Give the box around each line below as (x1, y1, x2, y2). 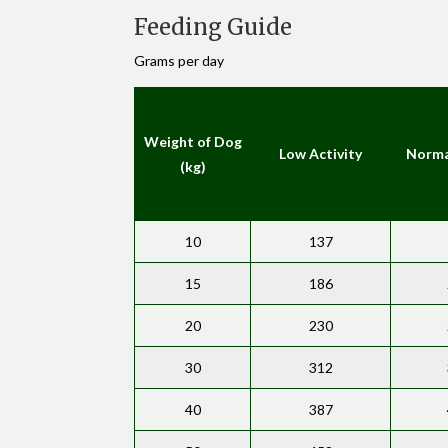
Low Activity (279, 145, 363, 163)
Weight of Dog (143, 133, 242, 151)
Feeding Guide (134, 13, 293, 42)
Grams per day (134, 52, 225, 70)
